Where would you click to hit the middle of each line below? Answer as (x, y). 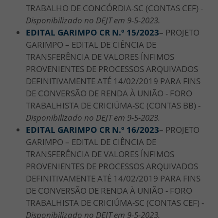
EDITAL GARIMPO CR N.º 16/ (83, 129)
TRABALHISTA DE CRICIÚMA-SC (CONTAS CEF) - (115, 202)
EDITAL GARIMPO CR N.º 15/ (83, 32)
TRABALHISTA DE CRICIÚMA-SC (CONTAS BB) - (113, 105)
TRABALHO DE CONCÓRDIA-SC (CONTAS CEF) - (114, 8)
